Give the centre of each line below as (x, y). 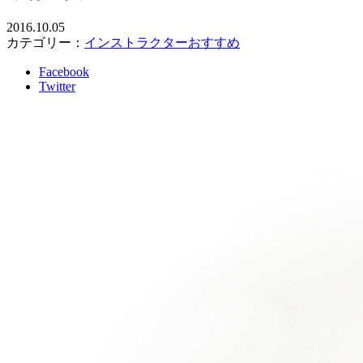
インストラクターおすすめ (162, 42)
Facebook (64, 71)
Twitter (57, 86)
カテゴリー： (45, 42)
